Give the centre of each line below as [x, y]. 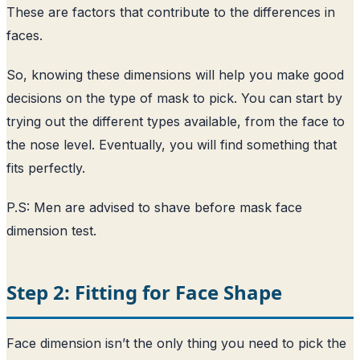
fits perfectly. [46, 168]
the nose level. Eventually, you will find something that [172, 144]
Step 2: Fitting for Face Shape [144, 292]
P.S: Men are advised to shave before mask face [154, 207]
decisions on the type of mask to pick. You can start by [174, 98]
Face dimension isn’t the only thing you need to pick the [176, 343]
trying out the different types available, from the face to [176, 121]
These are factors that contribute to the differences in [171, 12]
